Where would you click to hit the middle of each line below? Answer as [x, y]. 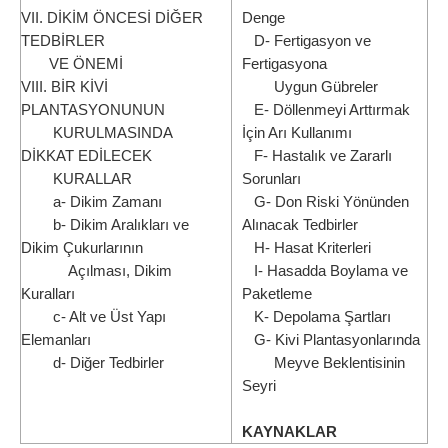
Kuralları [48, 294]
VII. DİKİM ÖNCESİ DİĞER [112, 18]
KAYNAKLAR [289, 432]
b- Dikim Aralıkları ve [105, 225]
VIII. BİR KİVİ [64, 87]
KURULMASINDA [97, 133]
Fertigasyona [284, 64]
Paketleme [277, 294]
